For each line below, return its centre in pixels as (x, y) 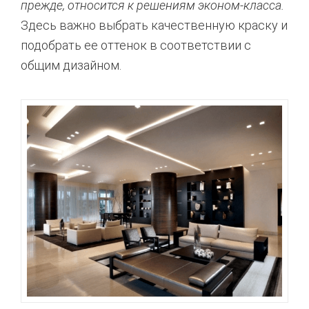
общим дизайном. (71, 65)
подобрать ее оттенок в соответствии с (136, 45)
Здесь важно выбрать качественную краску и (154, 25)
